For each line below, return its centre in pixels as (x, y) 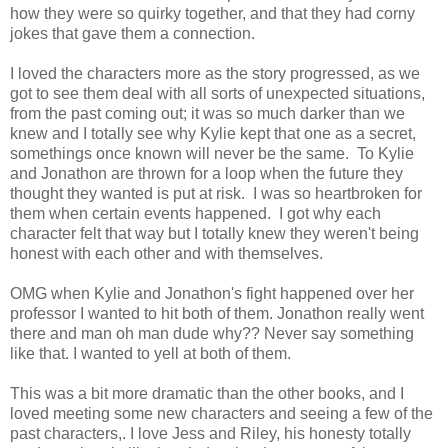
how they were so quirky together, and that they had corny (212, 13)
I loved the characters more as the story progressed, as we (215, 73)
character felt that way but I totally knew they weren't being (214, 233)
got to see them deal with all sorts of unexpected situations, (217, 93)
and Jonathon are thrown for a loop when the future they (206, 173)
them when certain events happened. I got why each (195, 213)
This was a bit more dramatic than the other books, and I (207, 393)
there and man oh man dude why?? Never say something (212, 333)
